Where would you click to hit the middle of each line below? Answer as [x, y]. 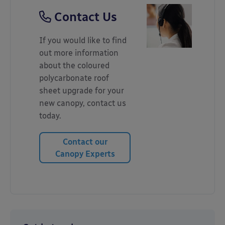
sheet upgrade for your [82, 91]
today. [50, 116]
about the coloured [74, 66]
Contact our [85, 142]
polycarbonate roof [74, 78]
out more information [79, 53]
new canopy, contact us [83, 103]
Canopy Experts [85, 154]
